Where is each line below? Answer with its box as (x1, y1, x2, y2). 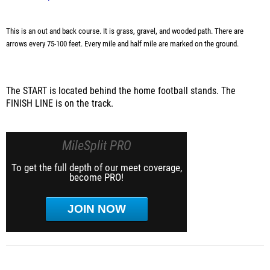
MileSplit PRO (61, 138, 131, 153)
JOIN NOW (67, 202, 126, 215)
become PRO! (69, 171, 124, 183)
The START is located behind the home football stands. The (6, 86, 236, 96)
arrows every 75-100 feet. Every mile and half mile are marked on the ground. (6, 39, 239, 48)
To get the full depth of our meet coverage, (11, 162, 182, 174)
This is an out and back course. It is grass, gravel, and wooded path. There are (6, 27, 243, 36)
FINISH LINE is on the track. (6, 98, 113, 109)
